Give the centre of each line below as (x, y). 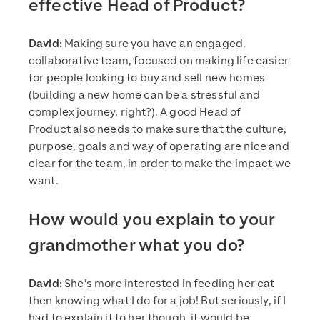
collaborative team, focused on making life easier (159, 60)
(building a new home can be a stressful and (144, 95)
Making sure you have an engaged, (154, 43)
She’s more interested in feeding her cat (168, 283)
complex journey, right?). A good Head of (135, 112)
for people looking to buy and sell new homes (147, 77)
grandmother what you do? (136, 245)
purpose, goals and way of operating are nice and (159, 146)
